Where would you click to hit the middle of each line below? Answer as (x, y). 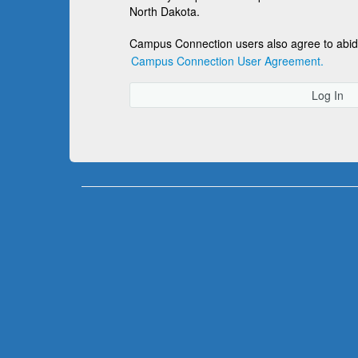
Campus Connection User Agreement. (227, 61)
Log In (327, 95)
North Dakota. (165, 11)
